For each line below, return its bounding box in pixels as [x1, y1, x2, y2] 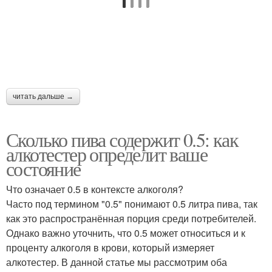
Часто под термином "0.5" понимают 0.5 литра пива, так [6, 197, 257, 211]
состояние [6, 155, 81, 182]
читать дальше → [13, 92, 73, 101]
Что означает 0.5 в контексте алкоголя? [6, 182, 183, 196]
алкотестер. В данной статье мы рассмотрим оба [6, 255, 227, 269]
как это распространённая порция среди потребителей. [6, 211, 256, 225]
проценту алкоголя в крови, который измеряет [6, 240, 214, 254]
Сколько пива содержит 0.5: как [6, 126, 238, 152]
